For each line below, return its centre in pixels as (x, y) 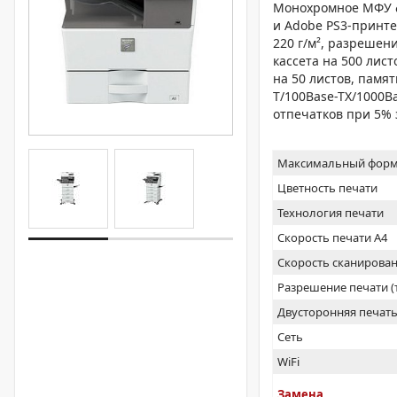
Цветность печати (328, 188)
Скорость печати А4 (333, 237)
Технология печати (331, 213)
